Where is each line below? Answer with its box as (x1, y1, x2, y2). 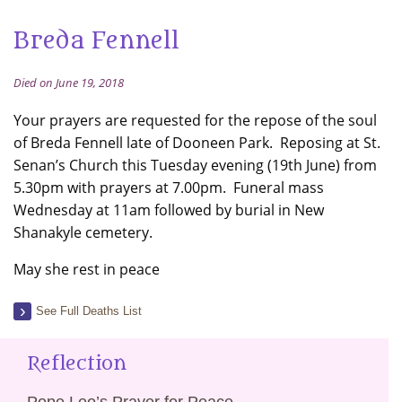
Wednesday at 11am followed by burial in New (13, 200, 324, 220)
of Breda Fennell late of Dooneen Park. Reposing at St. (13, 133, 380, 153)
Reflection (27, 353, 127, 375)
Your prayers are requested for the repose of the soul (13, 110, 377, 130)
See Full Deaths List (36, 304, 142, 318)
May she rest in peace (13, 259, 160, 279)
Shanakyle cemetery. (13, 223, 153, 242)
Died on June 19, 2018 (13, 74, 124, 91)
